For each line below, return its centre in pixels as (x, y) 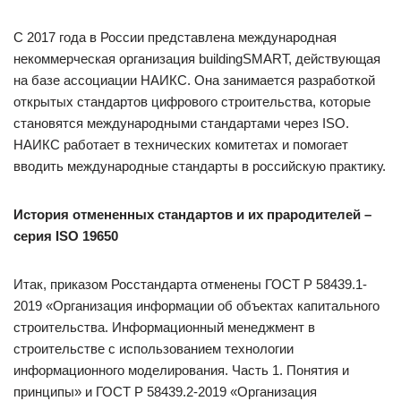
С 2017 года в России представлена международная (175, 37)
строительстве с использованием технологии (154, 349)
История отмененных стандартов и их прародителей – (192, 214)
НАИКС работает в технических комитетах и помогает (181, 145)
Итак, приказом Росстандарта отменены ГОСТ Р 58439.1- (190, 284)
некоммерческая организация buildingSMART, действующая (197, 59)
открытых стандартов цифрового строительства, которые (192, 102)
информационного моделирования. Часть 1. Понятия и (181, 370)
